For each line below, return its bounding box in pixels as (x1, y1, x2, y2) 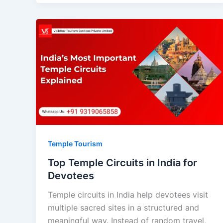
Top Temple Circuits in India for (48, 156, 197, 169)
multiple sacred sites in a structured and (48, 202, 199, 213)
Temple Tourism (48, 139, 103, 148)
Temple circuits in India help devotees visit (48, 189, 208, 200)
